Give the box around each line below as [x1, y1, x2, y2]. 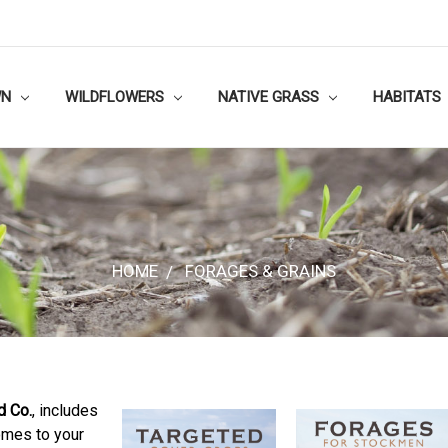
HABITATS [373, 88, 441, 106]
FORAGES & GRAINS [185, 260, 336, 281]
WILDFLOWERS [65, 88, 168, 106]
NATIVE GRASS [218, 88, 323, 106]
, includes [32, 401, 98, 420]
